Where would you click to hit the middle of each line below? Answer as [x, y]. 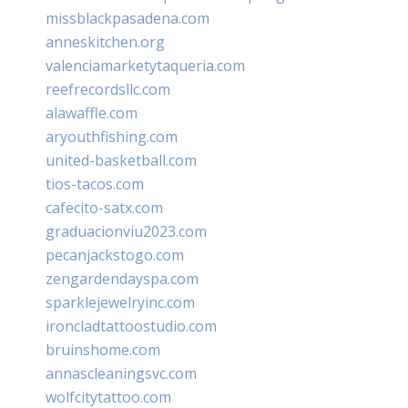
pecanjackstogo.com [115, 255]
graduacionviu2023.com [126, 231]
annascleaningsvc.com [121, 373]
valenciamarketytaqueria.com [145, 65]
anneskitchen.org [105, 41]
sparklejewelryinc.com [120, 302]
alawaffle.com [92, 112]
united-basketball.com [121, 160]
